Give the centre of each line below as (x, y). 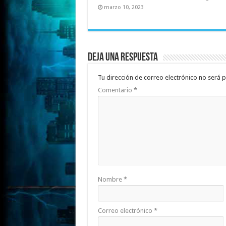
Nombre (110, 180)
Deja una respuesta (123, 58)
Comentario (116, 90)
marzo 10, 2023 (124, 8)
